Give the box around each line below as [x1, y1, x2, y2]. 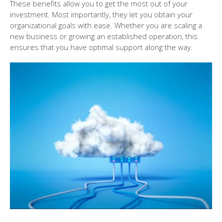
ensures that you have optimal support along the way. [10, 42, 193, 52]
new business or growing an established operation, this [10, 31, 198, 41]
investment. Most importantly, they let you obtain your [10, 9, 193, 19]
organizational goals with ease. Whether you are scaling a [10, 20, 202, 30]
